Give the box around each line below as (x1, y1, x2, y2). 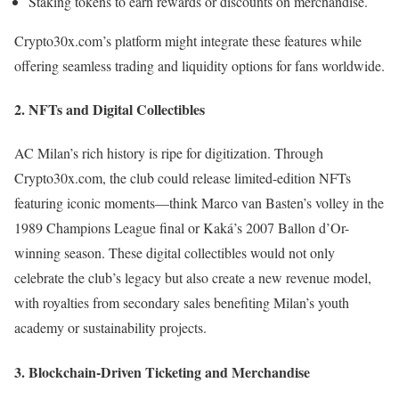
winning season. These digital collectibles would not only (14, 243, 335, 263)
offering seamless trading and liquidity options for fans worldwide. (14, 55, 385, 75)
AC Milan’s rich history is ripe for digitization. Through (14, 143, 323, 163)
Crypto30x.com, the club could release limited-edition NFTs (14, 168, 351, 188)
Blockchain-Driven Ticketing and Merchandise (28, 361, 310, 382)
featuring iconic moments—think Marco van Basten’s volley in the (14, 193, 384, 213)
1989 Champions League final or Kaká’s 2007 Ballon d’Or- (14, 218, 349, 238)
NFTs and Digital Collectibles (28, 99, 205, 120)
